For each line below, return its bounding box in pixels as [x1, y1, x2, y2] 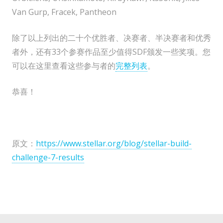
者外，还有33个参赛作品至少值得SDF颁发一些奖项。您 [12, 46, 211, 58]
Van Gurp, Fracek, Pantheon [12, 6, 116, 18]
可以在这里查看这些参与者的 [12, 60, 115, 72]
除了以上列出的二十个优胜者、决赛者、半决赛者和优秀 [12, 32, 211, 44]
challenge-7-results [12, 152, 84, 163]
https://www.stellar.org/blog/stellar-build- [36, 138, 192, 149]
